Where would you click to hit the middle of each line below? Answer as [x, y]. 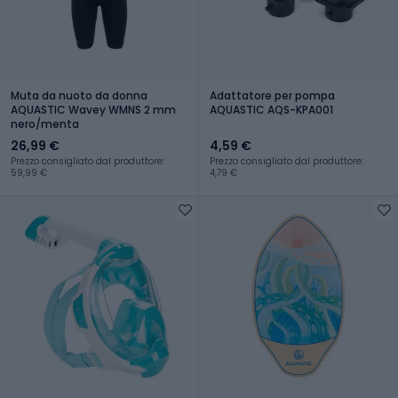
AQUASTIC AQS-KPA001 [271, 109]
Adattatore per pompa [272, 95]
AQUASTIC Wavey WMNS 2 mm [93, 109]
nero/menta [45, 123]
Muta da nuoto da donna [79, 95]
